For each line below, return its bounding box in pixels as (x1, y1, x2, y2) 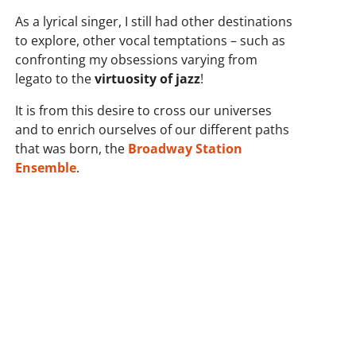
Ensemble (15, 159, 77, 176)
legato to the (15, 70, 95, 87)
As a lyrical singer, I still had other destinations (15, 13, 293, 30)
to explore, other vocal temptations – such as (15, 32, 286, 49)
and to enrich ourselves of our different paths (15, 121, 290, 138)
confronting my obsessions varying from (15, 51, 258, 68)
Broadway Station (128, 140, 243, 157)
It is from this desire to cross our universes (15, 102, 273, 119)
